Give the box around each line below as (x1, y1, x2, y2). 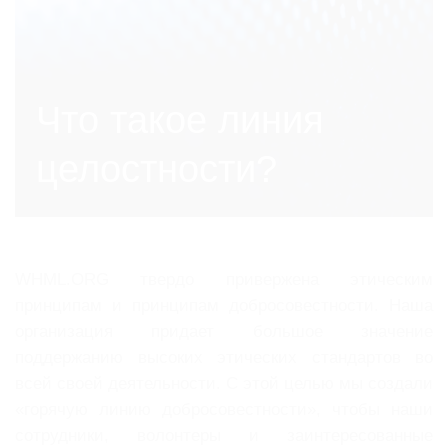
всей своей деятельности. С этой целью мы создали (15, 374, 433, 394)
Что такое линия (36, 98, 325, 142)
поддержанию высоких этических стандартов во (15, 348, 433, 368)
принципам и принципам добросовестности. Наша (15, 296, 433, 316)
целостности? (36, 147, 278, 191)
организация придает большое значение (15, 322, 433, 342)
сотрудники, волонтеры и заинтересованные (15, 426, 433, 446)
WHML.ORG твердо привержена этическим (15, 270, 433, 290)
